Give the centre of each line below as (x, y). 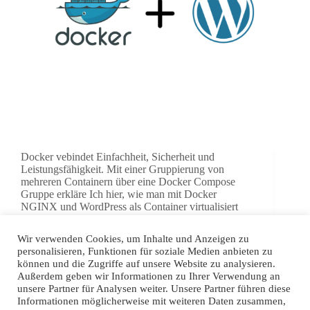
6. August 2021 (156, 244)
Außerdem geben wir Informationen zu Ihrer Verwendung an (149, 276)
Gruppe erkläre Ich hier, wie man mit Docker (119, 194)
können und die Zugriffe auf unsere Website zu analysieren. (146, 264)
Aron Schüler (78, 244)
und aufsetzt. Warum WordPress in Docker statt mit (132, 219)
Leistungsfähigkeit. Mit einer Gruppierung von (122, 169)
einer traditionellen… (67, 231)
